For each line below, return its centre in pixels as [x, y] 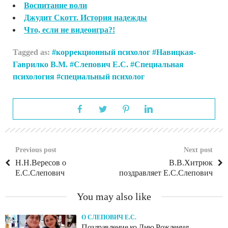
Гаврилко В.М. [40, 64]
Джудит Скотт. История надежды [85, 17]
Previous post [36, 150]
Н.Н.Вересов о [41, 162]
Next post [198, 150]
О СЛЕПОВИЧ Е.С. [109, 217]
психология [34, 76]
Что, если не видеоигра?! [69, 30]
